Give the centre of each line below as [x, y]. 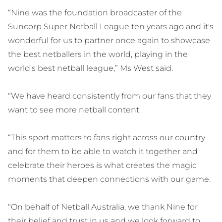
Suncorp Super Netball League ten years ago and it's [111, 27]
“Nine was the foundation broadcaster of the [95, 13]
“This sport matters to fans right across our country [107, 138]
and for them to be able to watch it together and [103, 152]
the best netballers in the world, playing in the [98, 55]
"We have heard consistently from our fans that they [110, 96]
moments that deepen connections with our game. [109, 179]
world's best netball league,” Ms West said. [90, 68]
